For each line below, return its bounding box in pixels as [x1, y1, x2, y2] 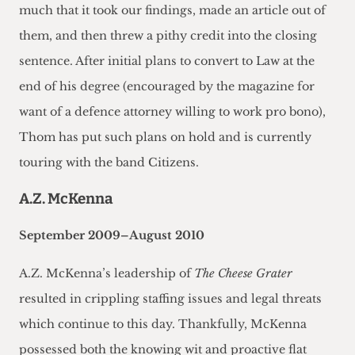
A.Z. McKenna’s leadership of [19, 266, 194, 281]
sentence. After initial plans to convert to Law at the [19, 54, 315, 69]
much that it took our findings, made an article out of [19, 3, 326, 18]
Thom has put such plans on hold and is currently [19, 130, 311, 145]
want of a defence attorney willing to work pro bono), [19, 105, 326, 120]
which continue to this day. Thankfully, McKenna [19, 317, 307, 332]
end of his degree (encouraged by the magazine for [19, 79, 315, 94]
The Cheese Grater [194, 266, 292, 281]
